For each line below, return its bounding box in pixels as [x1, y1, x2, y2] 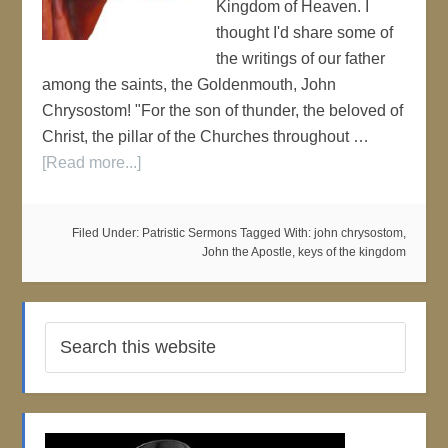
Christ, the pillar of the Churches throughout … [42, 128, 370, 145]
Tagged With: [239, 226, 314, 240]
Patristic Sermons [141, 226, 237, 240]
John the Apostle [201, 245, 292, 259]
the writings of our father [216, 50, 386, 67]
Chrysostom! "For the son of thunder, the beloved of [42, 102, 404, 119]
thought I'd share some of [216, 24, 394, 41]
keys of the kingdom [297, 245, 406, 259]
